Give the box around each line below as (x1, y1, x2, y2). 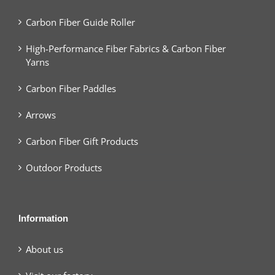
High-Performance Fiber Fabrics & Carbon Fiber (26, 42, 226, 55)
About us (26, 242, 63, 255)
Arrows (26, 108, 56, 121)
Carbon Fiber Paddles (26, 82, 116, 95)
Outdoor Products (26, 161, 102, 174)
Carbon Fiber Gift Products (26, 134, 138, 147)
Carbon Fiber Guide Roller (26, 15, 135, 28)
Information (18, 212, 68, 223)
